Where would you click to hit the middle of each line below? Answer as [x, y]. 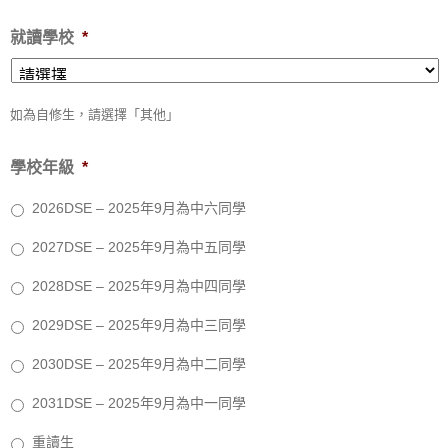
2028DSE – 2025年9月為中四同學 [139, 286]
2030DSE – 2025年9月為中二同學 [139, 364]
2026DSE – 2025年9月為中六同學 [139, 208]
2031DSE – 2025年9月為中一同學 [139, 403]
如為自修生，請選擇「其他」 [94, 115]
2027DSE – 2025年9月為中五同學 [139, 247]
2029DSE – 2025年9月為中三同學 [139, 325]
